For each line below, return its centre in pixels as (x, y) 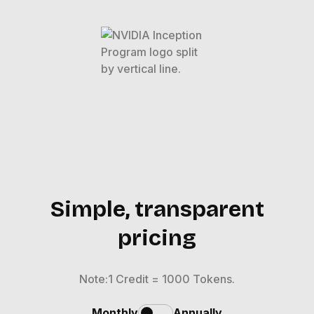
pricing (157, 238)
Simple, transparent (157, 210)
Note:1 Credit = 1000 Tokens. (157, 279)
